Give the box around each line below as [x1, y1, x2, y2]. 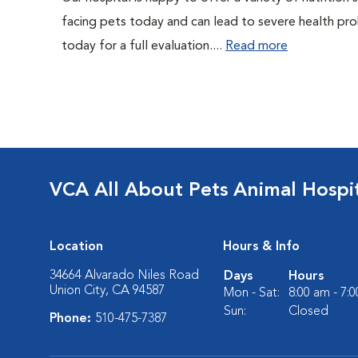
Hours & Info [223, 241, 300, 253]
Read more [225, 40, 288, 53]
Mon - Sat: [224, 287, 280, 300]
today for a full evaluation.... [62, 40, 225, 53]
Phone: [50, 312, 95, 325]
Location [50, 241, 103, 253]
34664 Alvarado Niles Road [50, 269, 199, 282]
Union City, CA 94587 [50, 284, 165, 297]
